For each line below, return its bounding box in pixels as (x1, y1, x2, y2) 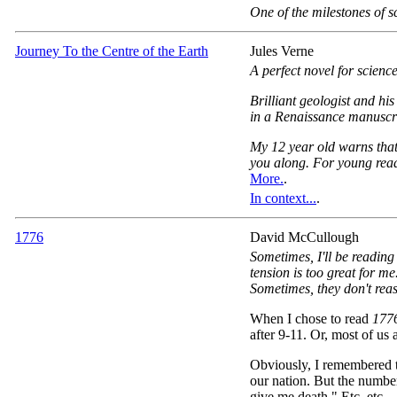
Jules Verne (250, 43, 314, 58)
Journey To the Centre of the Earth (15, 43, 208, 58)
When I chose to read (250, 310, 372, 326)
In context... (250, 190, 316, 206)
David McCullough (250, 229, 359, 245)
